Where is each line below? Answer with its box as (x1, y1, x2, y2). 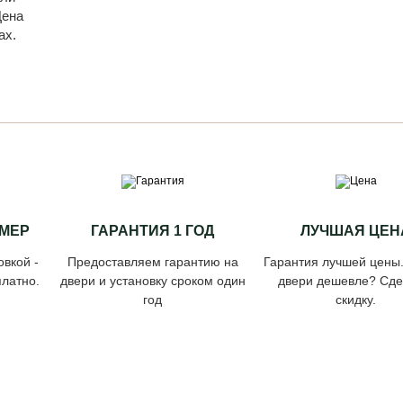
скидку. (336, 292, 377, 307)
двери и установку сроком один (59, 273, 246, 288)
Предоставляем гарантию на (67, 255, 238, 269)
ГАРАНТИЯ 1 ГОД (91, 223, 215, 238)
